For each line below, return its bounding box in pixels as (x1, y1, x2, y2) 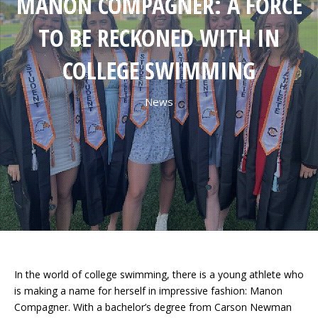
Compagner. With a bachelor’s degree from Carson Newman (14, 300, 292, 314)
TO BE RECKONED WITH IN (38, 21, 280, 54)
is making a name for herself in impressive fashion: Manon (14, 284, 283, 297)
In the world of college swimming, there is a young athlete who (14, 268, 304, 281)
